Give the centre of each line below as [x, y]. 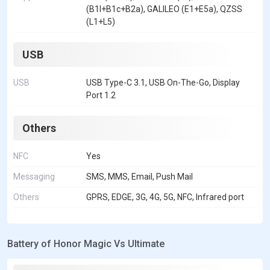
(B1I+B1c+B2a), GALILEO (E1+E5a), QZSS [164, 9]
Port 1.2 [101, 95]
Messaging [34, 176]
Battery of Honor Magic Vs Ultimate [86, 243]
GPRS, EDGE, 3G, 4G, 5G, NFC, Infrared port [165, 197]
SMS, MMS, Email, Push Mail [140, 176]
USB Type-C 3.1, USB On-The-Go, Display [163, 82]
